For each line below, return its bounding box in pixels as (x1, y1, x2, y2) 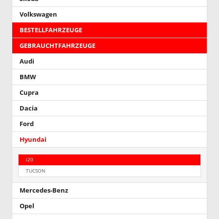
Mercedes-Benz (20, 186, 68, 195)
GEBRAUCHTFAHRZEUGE (20, 42, 95, 50)
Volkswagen (20, 10, 57, 19)
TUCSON (26, 167, 46, 174)
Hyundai (20, 135, 46, 144)
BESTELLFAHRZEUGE (20, 26, 82, 35)
